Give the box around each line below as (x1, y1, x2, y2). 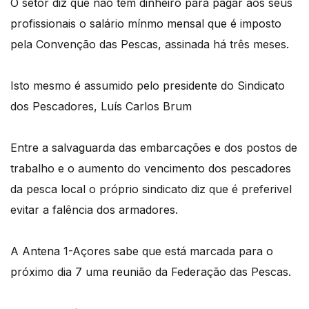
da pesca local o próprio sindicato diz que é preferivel (10, 181, 292, 196)
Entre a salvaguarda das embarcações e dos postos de (10, 140, 297, 154)
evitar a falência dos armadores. (10, 202, 181, 217)
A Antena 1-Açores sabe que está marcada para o (10, 243, 273, 258)
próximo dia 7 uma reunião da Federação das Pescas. (10, 264, 295, 279)
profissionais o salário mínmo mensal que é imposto (10, 16, 281, 30)
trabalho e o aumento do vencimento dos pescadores (10, 161, 291, 175)
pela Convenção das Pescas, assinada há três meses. (10, 37, 292, 51)
